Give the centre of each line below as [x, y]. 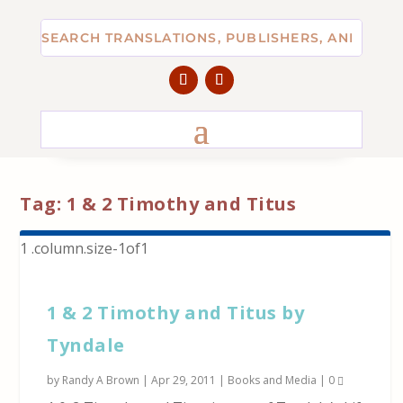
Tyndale [86, 345]
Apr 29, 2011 [184, 381]
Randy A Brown [101, 381]
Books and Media [273, 381]
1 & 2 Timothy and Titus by [176, 313]
